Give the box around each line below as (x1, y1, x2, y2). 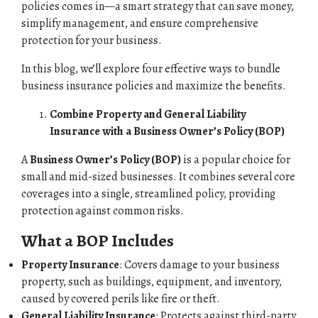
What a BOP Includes (21, 229, 174, 252)
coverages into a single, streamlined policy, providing (21, 185, 275, 202)
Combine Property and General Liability (50, 106, 246, 122)
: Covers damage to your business (119, 256, 280, 273)
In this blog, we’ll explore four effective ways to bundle (21, 60, 280, 77)
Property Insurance (21, 256, 119, 273)
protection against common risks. (21, 202, 184, 219)
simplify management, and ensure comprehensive (21, 15, 258, 31)
